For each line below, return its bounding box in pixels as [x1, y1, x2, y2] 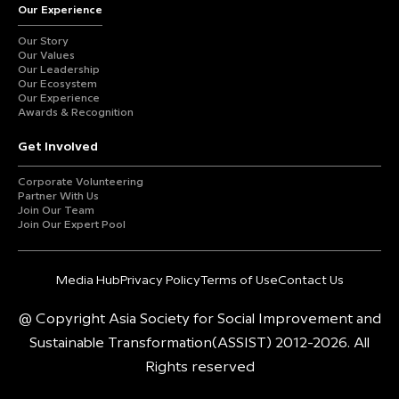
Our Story [18, 36, 69, 46]
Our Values [18, 50, 75, 61]
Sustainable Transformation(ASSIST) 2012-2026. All [29, 336, 370, 350]
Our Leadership [18, 64, 100, 75]
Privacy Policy [119, 273, 200, 287]
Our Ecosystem [18, 78, 97, 89]
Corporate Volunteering [18, 176, 143, 187]
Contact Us [277, 273, 344, 287]
